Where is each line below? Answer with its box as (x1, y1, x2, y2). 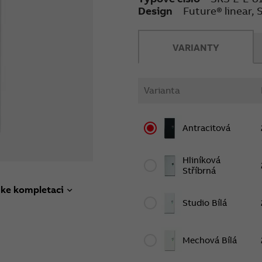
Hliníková (182, 154, 221, 166)
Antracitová (182, 122, 231, 133)
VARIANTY (172, 41, 219, 53)
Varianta (144, 84, 181, 96)
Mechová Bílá (182, 234, 237, 246)
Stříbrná (182, 164, 216, 176)
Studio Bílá (182, 196, 227, 208)
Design (138, 4, 173, 18)
